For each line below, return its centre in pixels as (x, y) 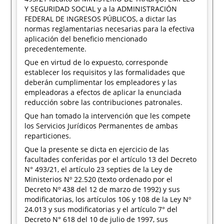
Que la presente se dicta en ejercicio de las (97, 149)
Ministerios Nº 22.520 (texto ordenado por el (99, 179)
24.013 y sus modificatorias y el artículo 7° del (101, 209)
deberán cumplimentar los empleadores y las (101, 82)
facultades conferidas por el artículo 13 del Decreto (111, 159)
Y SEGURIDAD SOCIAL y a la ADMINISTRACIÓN (101, 9)
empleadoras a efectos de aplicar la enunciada (103, 92)
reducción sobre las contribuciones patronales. (104, 102)
